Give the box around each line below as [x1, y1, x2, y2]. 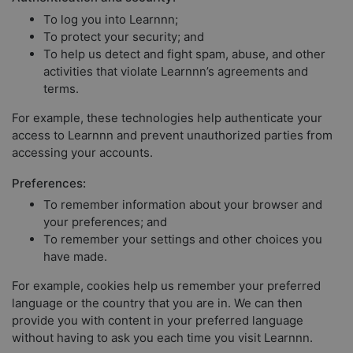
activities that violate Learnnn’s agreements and [43, 63, 308, 79]
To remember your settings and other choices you [43, 232, 322, 247]
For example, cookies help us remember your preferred [12, 278, 321, 293]
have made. [43, 249, 107, 264]
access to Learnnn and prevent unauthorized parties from [12, 127, 333, 143]
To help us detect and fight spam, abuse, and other [43, 46, 325, 61]
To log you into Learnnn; [43, 11, 178, 27]
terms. [43, 80, 79, 96]
